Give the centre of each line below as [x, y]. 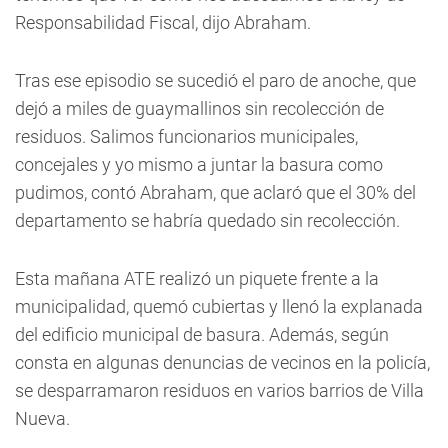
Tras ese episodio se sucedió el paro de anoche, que [215, 80]
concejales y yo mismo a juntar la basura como [199, 164]
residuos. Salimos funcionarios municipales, [186, 136]
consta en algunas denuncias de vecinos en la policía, [222, 362]
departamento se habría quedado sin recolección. [207, 220]
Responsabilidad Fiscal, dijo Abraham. [163, 22]
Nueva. [42, 418]
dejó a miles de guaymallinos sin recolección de [199, 108]
